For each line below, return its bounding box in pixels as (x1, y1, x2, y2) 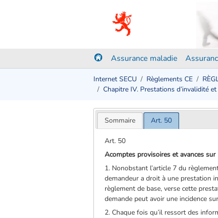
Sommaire (104, 115, 135, 125)
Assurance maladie (111, 53, 178, 64)
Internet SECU (93, 74, 137, 84)
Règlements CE (146, 74, 193, 84)
